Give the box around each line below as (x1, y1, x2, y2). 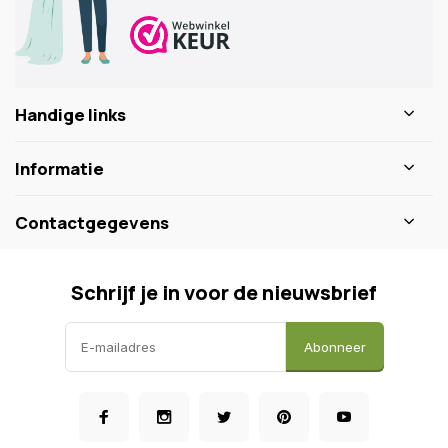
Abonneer (303, 338, 366, 355)
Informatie (15, 156, 104, 180)
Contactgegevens (15, 210, 169, 234)
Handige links (15, 102, 126, 126)
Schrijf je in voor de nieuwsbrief (71, 278, 377, 306)
